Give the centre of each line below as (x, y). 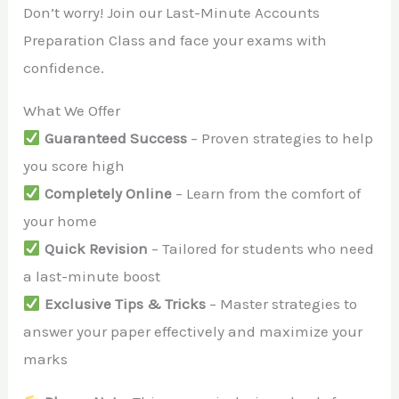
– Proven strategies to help (280, 138)
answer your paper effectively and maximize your (193, 332)
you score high (74, 166)
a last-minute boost (92, 277)
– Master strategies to (281, 304)
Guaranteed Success (115, 138)
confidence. (64, 68)
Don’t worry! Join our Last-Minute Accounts (172, 13)
